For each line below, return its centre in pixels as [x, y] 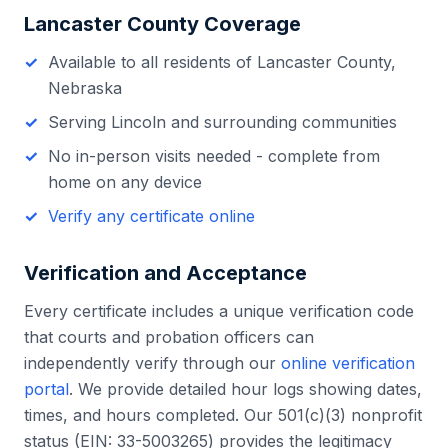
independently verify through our [152, 363]
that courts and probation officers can [169, 337]
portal [46, 389]
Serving [79, 122]
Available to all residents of [152, 62]
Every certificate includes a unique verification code [219, 311]
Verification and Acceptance [165, 273]
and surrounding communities [281, 122]
